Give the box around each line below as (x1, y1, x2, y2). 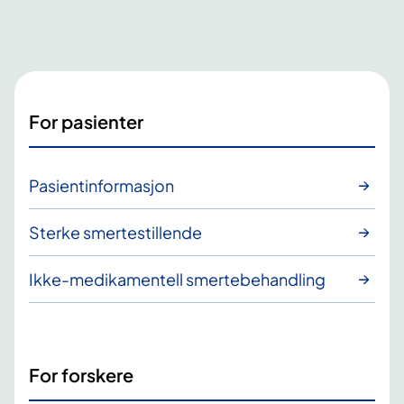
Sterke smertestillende (29, 222, 202, 243)
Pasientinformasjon (29, 175, 174, 197)
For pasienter (29, 109, 143, 133)
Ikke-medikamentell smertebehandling (29, 269, 326, 290)
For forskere (29, 363, 133, 386)
